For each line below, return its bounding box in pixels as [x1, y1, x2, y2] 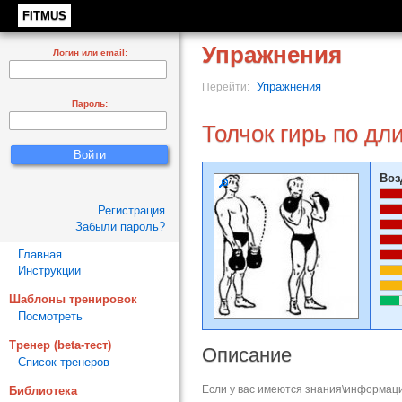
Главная [18, 248, 62, 261]
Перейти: [202, 81, 252, 92]
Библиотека [9, 384, 77, 398]
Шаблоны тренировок [9, 293, 137, 306]
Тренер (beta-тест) [9, 338, 111, 352]
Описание [202, 344, 292, 366]
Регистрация [98, 204, 165, 217]
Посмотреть [18, 310, 83, 323]
